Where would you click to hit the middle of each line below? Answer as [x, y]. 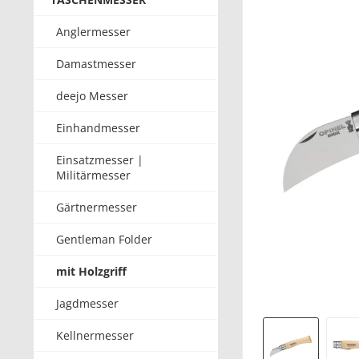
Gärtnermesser [97, 207]
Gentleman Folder [104, 239]
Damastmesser [96, 64]
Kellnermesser [95, 335]
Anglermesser [93, 32]
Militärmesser [93, 175]
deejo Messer [92, 96]
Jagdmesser [87, 303]
